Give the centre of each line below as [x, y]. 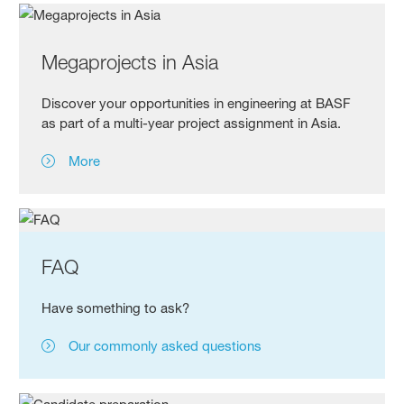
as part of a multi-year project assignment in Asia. [192, 123]
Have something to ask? [116, 308]
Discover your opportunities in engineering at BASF [197, 103]
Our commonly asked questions [165, 345]
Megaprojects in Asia [130, 62]
